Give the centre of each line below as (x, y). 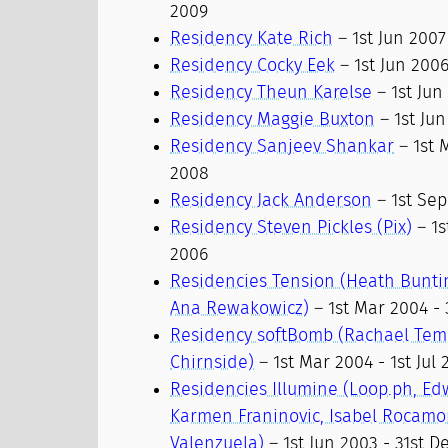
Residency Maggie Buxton (273, 120)
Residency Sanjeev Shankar (282, 147)
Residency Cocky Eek (253, 66)
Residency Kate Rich (252, 39)
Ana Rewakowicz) (240, 309)
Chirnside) (212, 363)
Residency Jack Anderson (271, 201)
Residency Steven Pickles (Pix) (291, 228)
